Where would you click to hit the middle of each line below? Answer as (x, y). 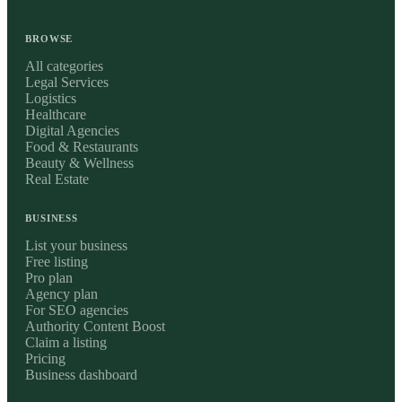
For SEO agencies (77, 310)
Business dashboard (81, 374)
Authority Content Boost (95, 326)
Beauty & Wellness (79, 162)
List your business (76, 245)
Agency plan (61, 293)
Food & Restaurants (82, 146)
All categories (64, 66)
